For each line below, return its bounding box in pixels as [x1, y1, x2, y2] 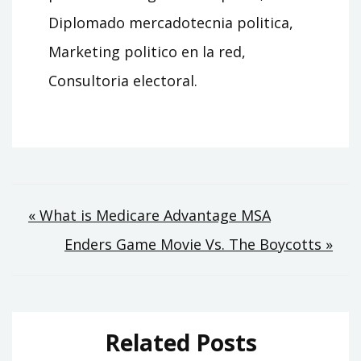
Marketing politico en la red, [48, 41, 246, 61]
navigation [27, 234, 180, 273]
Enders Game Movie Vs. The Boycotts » [64, 234, 333, 254]
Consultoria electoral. [48, 70, 197, 90]
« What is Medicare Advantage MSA [28, 205, 271, 225]
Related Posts [104, 326, 257, 358]
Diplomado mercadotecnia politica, [48, 12, 293, 32]
